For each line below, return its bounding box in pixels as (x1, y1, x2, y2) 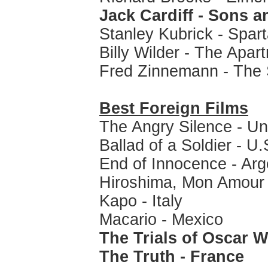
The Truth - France (99, 248, 244, 266)
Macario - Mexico (99, 211, 223, 229)
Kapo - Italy (99, 192, 182, 210)
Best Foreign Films (99, 99, 248, 117)
